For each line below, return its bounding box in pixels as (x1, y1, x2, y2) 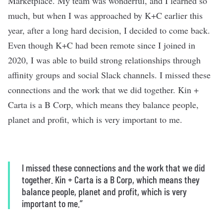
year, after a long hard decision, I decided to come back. (8, 24, 210, 36)
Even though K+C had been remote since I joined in (8, 39, 195, 51)
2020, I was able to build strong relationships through (8, 54, 201, 66)
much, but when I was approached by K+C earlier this (8, 9, 203, 21)
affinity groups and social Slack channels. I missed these (8, 69, 211, 81)
